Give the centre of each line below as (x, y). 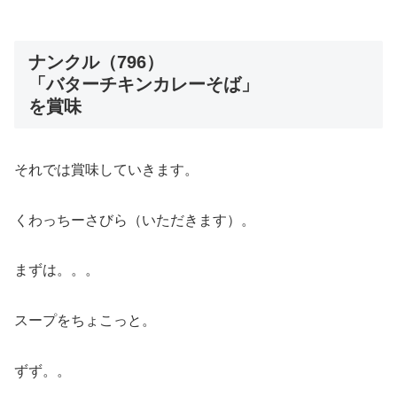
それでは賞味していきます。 (106, 169)
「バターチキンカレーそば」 (144, 85)
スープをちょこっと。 (85, 321)
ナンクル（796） (96, 62)
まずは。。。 (57, 270)
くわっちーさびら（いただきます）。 (135, 220)
